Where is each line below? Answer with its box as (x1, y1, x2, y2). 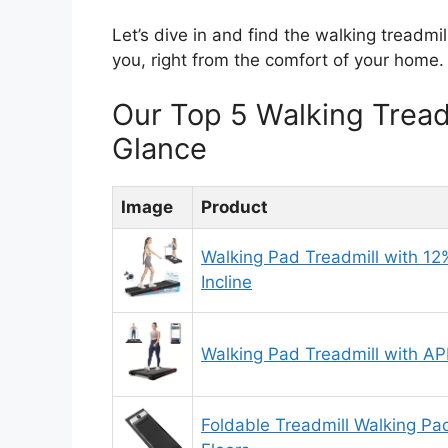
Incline (201, 272, 252, 293)
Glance (112, 131, 207, 167)
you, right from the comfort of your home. (112, 49, 444, 70)
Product (201, 197, 268, 218)
